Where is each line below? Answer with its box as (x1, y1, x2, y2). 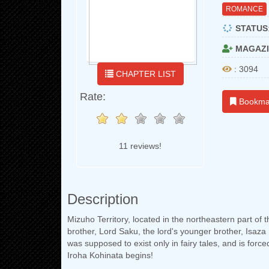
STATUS (232, 23, 268, 33)
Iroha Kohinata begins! (67, 250, 153, 260)
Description (67, 191, 138, 207)
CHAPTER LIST (113, 69, 176, 79)
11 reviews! (119, 141, 162, 151)
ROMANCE (226, 4, 264, 13)
